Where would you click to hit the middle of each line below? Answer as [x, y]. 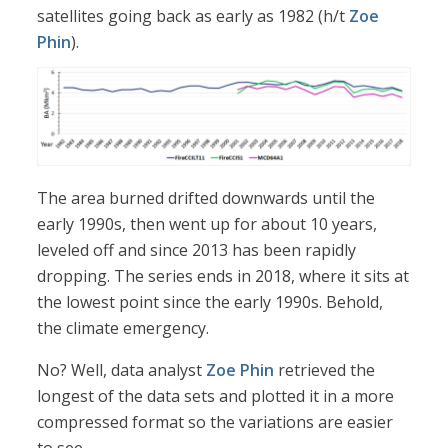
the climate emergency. [123, 327]
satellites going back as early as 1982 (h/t [193, 16]
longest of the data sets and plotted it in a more [216, 395]
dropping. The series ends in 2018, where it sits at [223, 275]
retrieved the [325, 369]
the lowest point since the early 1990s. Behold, [210, 301]
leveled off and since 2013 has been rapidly [197, 249]
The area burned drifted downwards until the [206, 197]
